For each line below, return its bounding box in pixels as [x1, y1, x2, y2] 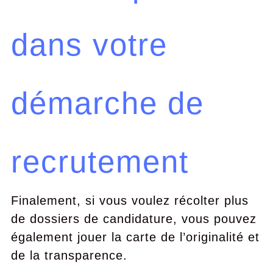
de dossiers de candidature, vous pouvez [10, 212, 257, 225]
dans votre [10, 27, 168, 62]
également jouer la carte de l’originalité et [10, 230, 260, 244]
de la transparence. [10, 249, 127, 262]
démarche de [10, 86, 204, 121]
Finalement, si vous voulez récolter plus [10, 194, 249, 207]
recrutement [10, 144, 189, 179]
